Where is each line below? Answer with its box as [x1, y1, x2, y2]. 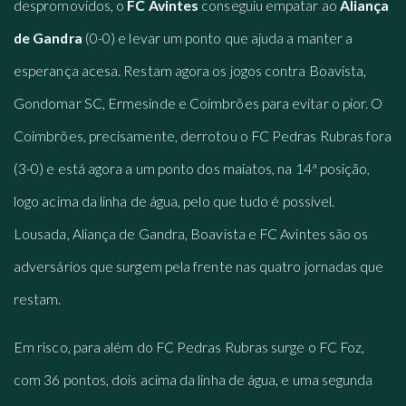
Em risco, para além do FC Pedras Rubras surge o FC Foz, [14, 338, 365, 356]
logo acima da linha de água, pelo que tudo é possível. [14, 191, 335, 209]
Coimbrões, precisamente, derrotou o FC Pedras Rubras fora [14, 126, 392, 144]
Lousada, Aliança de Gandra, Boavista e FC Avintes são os [14, 224, 369, 242]
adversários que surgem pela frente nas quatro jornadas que [14, 256, 384, 275]
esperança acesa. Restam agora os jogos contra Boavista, [14, 61, 367, 79]
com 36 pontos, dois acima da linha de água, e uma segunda [14, 371, 373, 389]
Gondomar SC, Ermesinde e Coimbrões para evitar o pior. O [14, 93, 383, 111]
